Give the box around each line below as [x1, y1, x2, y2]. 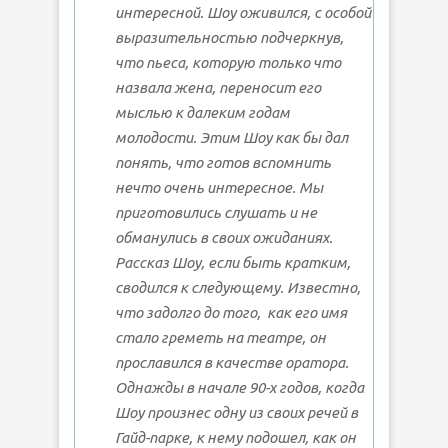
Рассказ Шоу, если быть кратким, [115, 254, 351, 272]
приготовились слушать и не [115, 204, 317, 222]
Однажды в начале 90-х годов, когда [115, 379, 364, 397]
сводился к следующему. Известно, [115, 279, 361, 297]
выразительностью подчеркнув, [115, 29, 344, 47]
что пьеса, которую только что [115, 54, 341, 72]
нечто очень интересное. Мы [115, 179, 323, 197]
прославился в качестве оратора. [115, 354, 349, 372]
